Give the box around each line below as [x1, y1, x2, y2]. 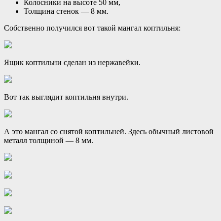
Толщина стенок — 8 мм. [24, 6, 109, 15]
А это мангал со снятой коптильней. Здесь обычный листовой [4, 127, 214, 136]
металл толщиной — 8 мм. [4, 136, 93, 145]
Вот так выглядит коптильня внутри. [4, 92, 128, 101]
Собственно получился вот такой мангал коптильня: [4, 23, 181, 32]
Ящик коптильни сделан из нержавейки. [4, 58, 141, 67]
